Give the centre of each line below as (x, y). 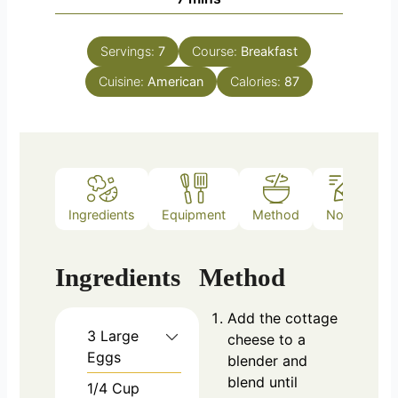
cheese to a (267, 339)
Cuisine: (123, 81)
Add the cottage (283, 318)
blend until (263, 382)
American (175, 81)
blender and (267, 360)
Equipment (194, 215)
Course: (216, 51)
